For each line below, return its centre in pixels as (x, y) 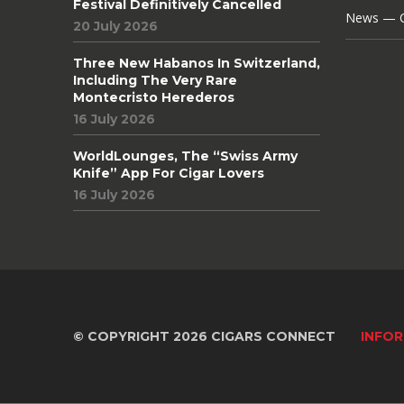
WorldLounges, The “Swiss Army (185, 156)
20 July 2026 (115, 26)
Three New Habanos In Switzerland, (196, 63)
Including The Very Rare (155, 80)
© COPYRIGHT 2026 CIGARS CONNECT (204, 336)
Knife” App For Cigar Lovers (168, 173)
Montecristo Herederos (153, 97)
